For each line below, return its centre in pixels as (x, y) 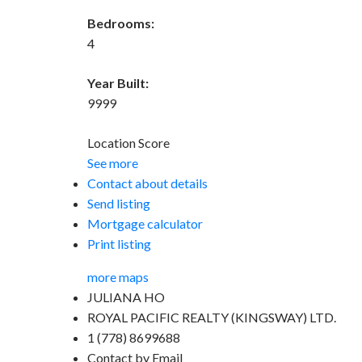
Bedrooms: (120, 23)
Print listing (119, 243)
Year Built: (118, 82)
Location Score (128, 142)
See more (112, 162)
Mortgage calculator (145, 223)
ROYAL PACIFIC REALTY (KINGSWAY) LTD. (211, 317)
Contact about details (147, 183)
